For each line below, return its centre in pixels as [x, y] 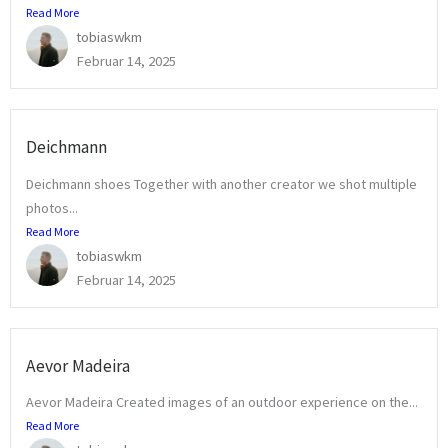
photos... [52, 207]
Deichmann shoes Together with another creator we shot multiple [221, 183]
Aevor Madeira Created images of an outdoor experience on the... [222, 401]
